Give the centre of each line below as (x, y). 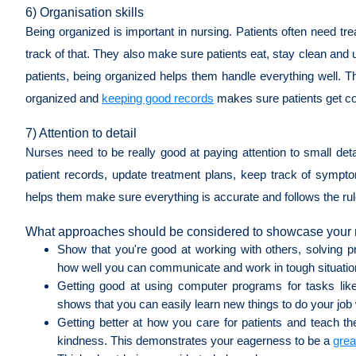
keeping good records (158, 98)
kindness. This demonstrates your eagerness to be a (195, 340)
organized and (64, 98)
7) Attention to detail (81, 133)
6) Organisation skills (85, 12)
